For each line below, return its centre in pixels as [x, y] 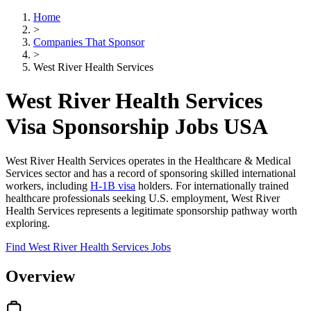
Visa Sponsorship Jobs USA [137, 127]
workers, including [48, 185]
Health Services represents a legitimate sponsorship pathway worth [151, 210]
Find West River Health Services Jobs [88, 246]
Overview [40, 276]
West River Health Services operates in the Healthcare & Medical [148, 160]
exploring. [28, 223]
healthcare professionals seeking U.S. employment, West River [143, 198]
